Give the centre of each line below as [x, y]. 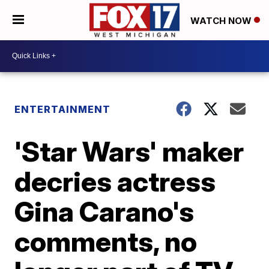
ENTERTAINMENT [64, 109]
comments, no [106, 241]
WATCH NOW [222, 20]
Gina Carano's [104, 211]
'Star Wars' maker [129, 151]
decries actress [115, 181]
